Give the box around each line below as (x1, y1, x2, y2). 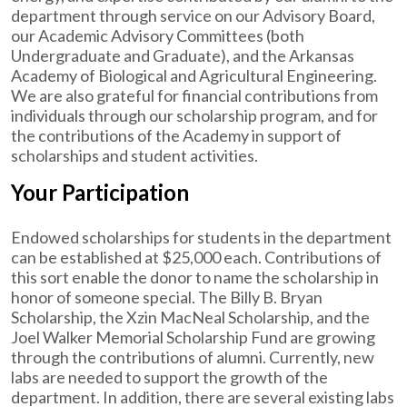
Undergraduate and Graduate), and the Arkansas (11, 45, 354, 65)
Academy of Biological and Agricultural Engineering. (11, 65, 377, 85)
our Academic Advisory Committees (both (11, 25, 304, 45)
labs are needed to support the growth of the (11, 367, 328, 387)
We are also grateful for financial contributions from (11, 85, 378, 105)
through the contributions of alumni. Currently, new (11, 347, 374, 367)
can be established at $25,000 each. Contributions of (11, 247, 382, 267)
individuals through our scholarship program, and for (11, 105, 378, 125)
